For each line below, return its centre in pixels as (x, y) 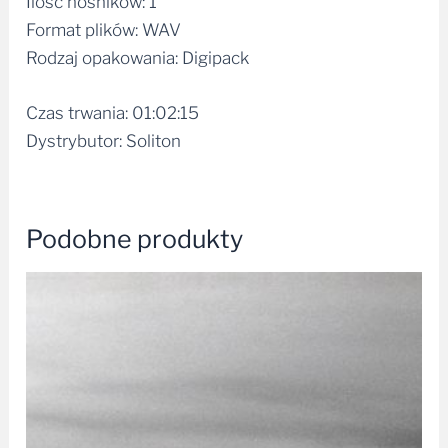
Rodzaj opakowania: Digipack (138, 57)
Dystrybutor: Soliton (104, 140)
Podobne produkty (135, 238)
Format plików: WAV (104, 29)
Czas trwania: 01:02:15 (113, 112)
